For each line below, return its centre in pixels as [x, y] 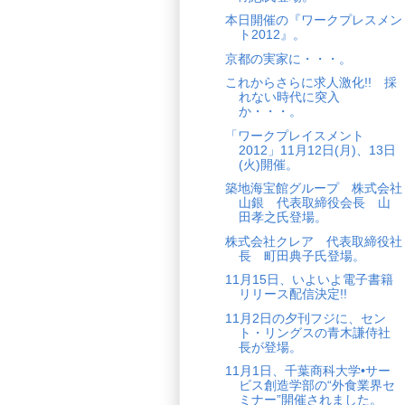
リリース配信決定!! [292, 294]
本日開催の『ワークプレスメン [313, 20]
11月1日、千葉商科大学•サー [307, 371]
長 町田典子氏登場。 [301, 255]
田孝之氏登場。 [283, 217]
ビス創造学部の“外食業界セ [316, 386]
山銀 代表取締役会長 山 [314, 203]
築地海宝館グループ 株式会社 [313, 188]
